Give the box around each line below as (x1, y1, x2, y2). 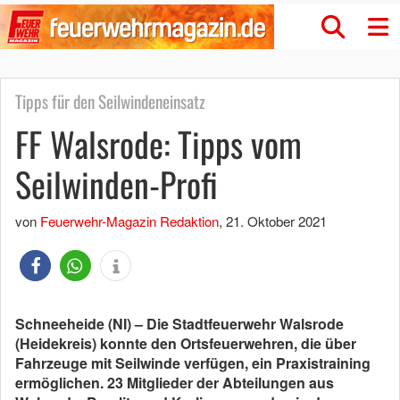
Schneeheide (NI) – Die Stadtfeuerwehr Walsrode (15, 313, 344, 334)
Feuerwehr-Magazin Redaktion (40, 212, 219, 230)
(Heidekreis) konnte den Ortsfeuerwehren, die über (15, 333, 356, 354)
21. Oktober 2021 (226, 212, 327, 230)
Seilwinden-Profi (15, 159, 218, 209)
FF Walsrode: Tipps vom (15, 119, 302, 169)
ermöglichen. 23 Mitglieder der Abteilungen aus (15, 372, 334, 393)
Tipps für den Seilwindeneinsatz (15, 88, 205, 114)
